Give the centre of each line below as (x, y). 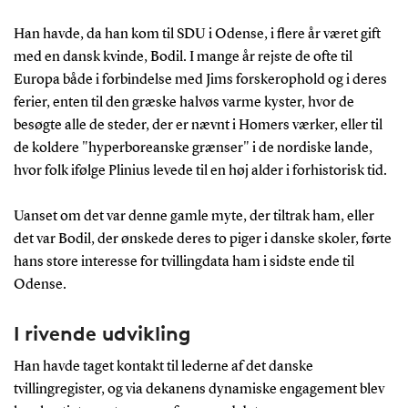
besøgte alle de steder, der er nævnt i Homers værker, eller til (198, 125)
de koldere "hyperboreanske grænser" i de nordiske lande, (193, 148)
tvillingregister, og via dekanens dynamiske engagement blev (199, 389)
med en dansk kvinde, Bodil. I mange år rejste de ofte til (183, 57)
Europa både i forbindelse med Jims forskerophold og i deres (200, 80)
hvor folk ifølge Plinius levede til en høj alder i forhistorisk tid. (200, 171)
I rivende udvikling (102, 333)
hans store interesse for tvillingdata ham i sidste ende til (184, 262)
